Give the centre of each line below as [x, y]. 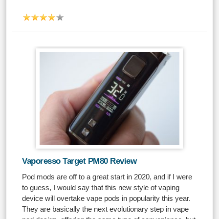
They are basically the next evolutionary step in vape [106, 209]
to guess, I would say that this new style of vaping [101, 187]
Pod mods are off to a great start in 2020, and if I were [107, 177]
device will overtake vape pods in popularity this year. [107, 198]
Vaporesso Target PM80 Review [79, 161]
